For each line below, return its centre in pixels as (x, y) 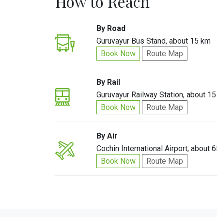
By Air (107, 136)
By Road (111, 28)
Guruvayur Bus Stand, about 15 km (154, 41)
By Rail (108, 82)
